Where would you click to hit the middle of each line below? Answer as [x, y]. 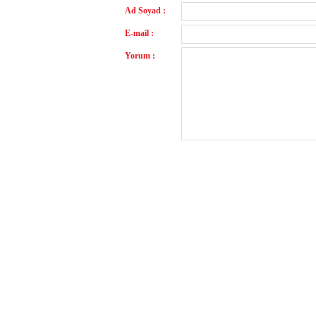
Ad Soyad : [145, 11]
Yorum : [140, 56]
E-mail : [139, 33]
